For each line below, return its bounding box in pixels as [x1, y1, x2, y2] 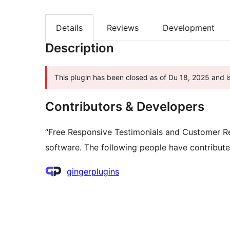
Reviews [107, 23, 139, 33]
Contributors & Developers [45, 99, 204, 114]
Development [163, 23, 215, 33]
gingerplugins [67, 166, 119, 177]
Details [56, 23, 83, 33]
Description [45, 41, 114, 56]
